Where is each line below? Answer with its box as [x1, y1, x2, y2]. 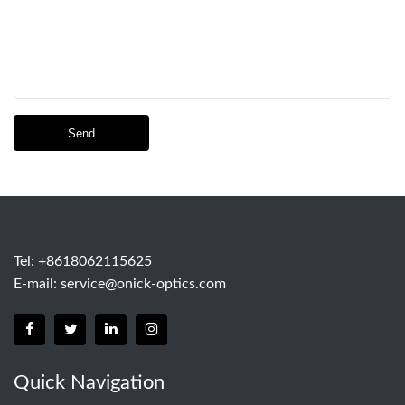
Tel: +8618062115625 [14, 254, 152, 268]
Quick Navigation [14, 372, 165, 392]
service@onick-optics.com [61, 277, 226, 291]
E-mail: [14, 277, 61, 291]
